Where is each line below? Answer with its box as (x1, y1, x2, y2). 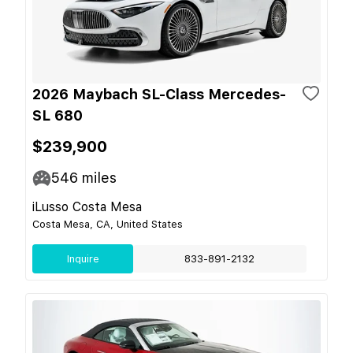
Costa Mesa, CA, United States (32, 218, 183, 230)
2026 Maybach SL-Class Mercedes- (32, 86, 286, 102)
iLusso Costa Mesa (32, 199, 142, 214)
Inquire (66, 253, 99, 265)
